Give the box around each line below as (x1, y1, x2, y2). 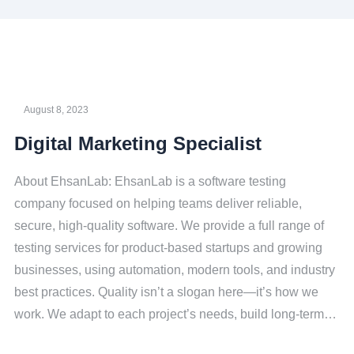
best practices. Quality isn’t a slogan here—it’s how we (14, 285, 318, 299)
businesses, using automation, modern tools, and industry (14, 263, 335, 277)
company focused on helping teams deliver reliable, (14, 197, 302, 210)
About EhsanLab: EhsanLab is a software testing (14, 175, 286, 188)
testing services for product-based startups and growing (14, 241, 322, 254)
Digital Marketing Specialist (14, 133, 262, 154)
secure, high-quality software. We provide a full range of (14, 219, 324, 232)
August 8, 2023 (24, 104, 88, 115)
